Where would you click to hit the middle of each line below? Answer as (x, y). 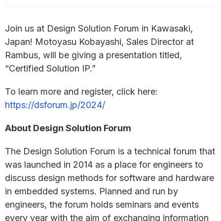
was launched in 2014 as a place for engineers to (104, 165)
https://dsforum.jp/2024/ (55, 105)
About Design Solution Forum (68, 128)
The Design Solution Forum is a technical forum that (110, 151)
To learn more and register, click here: (81, 92)
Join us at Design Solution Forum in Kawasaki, (99, 28)
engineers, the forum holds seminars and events (102, 204)
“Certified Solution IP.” (50, 68)
